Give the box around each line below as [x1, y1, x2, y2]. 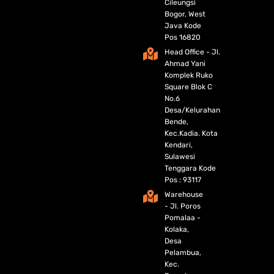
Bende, [165, 117, 188, 126]
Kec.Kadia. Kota [165, 129, 218, 138]
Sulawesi [165, 152, 195, 161]
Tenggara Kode [165, 164, 216, 172]
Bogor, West [165, 10, 206, 18]
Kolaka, [165, 225, 189, 234]
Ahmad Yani [165, 59, 206, 68]
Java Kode [165, 21, 201, 30]
